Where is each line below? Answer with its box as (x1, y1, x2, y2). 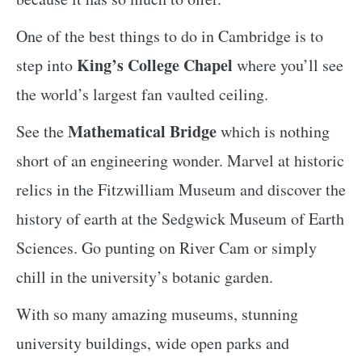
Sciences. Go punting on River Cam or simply (16, 236, 317, 259)
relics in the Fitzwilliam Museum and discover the (16, 178, 346, 200)
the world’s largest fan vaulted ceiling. (16, 82, 268, 105)
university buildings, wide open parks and (16, 331, 289, 354)
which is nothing (217, 120, 330, 142)
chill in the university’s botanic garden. (16, 265, 273, 288)
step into (16, 53, 77, 76)
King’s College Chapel (77, 53, 233, 77)
